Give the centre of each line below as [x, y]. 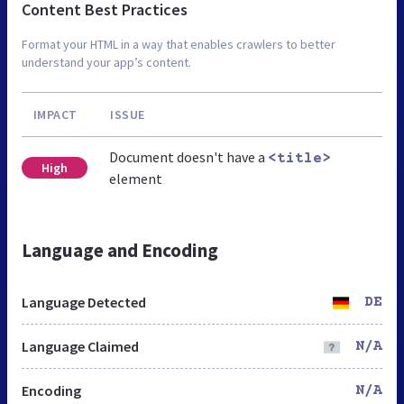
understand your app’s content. [106, 62]
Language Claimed [80, 346]
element [135, 178]
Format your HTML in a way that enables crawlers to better [179, 44]
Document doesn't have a [188, 156]
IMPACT [55, 114]
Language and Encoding [120, 250]
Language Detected [84, 302]
